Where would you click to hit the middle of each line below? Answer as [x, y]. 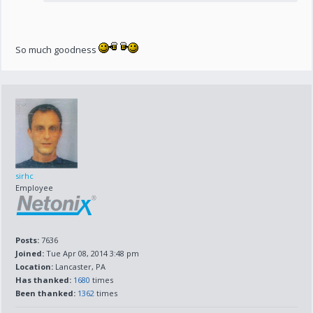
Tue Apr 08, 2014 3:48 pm [92, 253]
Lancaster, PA [80, 267]
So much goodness [57, 50]
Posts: [28, 240]
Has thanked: [44, 280]
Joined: [30, 253]
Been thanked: [46, 293]
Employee [35, 188]
